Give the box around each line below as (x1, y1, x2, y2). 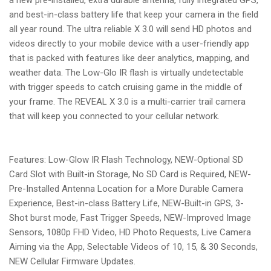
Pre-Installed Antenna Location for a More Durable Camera (9, 183, 243, 194)
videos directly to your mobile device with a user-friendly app (9, 38, 249, 49)
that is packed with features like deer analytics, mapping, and (9, 52, 249, 64)
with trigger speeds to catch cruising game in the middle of (9, 81, 243, 93)
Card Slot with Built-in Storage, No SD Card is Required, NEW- (9, 168, 251, 180)
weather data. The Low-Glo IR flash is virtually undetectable (9, 67, 244, 78)
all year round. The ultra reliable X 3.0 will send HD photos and (9, 23, 252, 34)
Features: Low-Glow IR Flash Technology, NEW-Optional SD (9, 154, 243, 165)
